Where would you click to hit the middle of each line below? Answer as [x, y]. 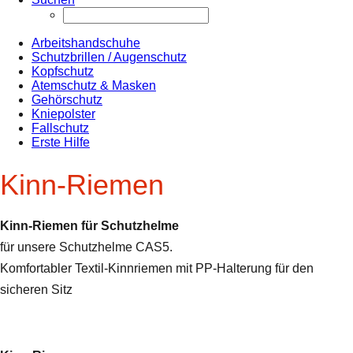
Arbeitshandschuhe [86, 43]
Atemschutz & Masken [94, 85]
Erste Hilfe [61, 142]
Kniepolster [63, 113]
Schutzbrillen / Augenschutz [109, 57]
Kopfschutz [63, 71]
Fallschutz [60, 128]
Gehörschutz [67, 99]
